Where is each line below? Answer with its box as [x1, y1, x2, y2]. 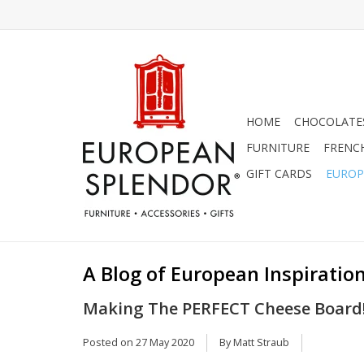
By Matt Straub [219, 336, 289, 350]
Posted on [83, 336, 136, 350]
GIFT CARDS [246, 166, 312, 181]
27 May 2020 [136, 336, 194, 350]
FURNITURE [246, 140, 310, 155]
